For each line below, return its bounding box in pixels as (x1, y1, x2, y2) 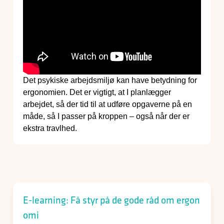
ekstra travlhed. (23, 124, 77, 133)
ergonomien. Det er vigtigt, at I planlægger (23, 88, 171, 97)
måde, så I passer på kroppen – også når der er (23, 112, 189, 121)
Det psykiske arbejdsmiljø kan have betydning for (23, 76, 197, 85)
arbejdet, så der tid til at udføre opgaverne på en (23, 100, 192, 109)
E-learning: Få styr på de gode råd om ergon (23, 193, 200, 207)
